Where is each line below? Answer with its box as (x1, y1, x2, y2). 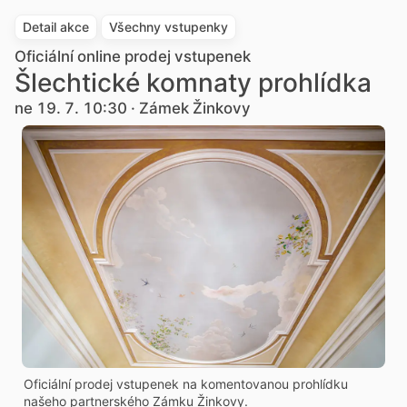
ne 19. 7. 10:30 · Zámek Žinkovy (15, 99, 251, 117)
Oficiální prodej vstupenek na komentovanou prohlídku (24, 375, 348, 392)
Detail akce (23, 19, 89, 35)
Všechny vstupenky (109, 19, 228, 35)
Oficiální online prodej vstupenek (15, 47, 251, 65)
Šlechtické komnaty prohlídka (15, 67, 372, 98)
